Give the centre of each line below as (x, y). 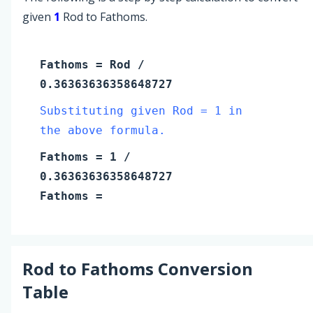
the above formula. (103, 130)
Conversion (203, 268)
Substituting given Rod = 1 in (141, 110)
